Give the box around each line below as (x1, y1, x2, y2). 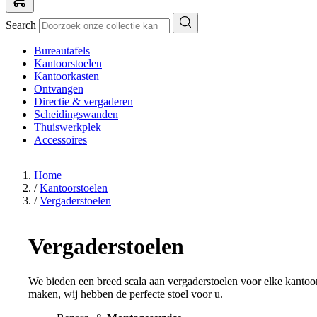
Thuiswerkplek (34, 121, 101, 133)
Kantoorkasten (34, 70, 99, 82)
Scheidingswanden (34, 108, 118, 120)
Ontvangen (34, 83, 83, 95)
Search (6, 19, 39, 31)
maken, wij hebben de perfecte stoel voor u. (28, 287, 223, 300)
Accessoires (34, 134, 87, 146)
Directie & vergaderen (34, 96, 133, 108)
